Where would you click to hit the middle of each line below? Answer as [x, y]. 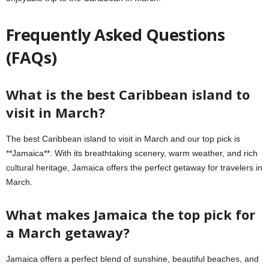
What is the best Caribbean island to [128, 95]
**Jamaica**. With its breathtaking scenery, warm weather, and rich [132, 153]
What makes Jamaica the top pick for [131, 215]
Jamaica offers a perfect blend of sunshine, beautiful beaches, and [132, 259]
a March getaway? [68, 233]
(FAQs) [32, 58]
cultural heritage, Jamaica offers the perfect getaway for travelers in [134, 168]
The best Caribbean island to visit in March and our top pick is [123, 139]
